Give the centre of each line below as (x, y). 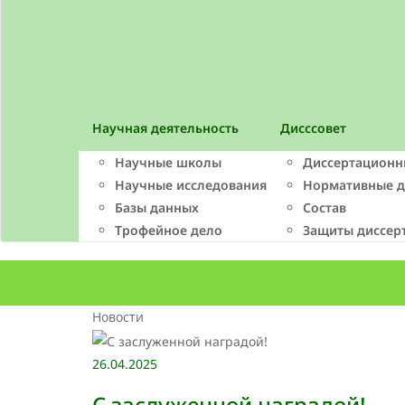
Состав (325, 207)
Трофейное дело (169, 230)
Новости (118, 316)
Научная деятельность (165, 127)
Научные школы (168, 162)
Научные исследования (191, 184)
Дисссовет (313, 127)
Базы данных (157, 207)
